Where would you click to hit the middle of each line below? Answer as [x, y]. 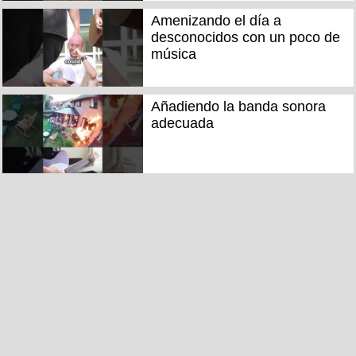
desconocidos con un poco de [245, 37]
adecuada [182, 124]
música [173, 54]
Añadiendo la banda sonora [238, 107]
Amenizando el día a [216, 20]
